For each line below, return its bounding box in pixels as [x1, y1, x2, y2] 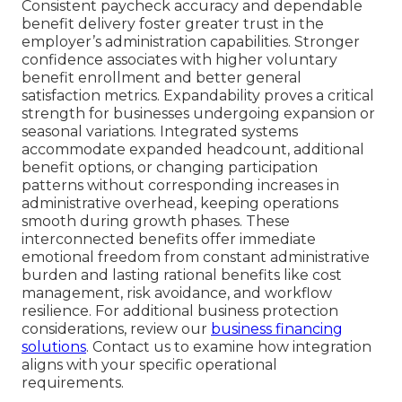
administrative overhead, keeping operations [22, 195, 338, 213]
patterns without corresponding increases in [22, 177, 339, 195]
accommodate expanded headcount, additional [22, 141, 364, 159]
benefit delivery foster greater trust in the [22, 15, 324, 33]
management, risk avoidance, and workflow [22, 284, 332, 302]
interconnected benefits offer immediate [22, 231, 316, 249]
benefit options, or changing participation [22, 159, 318, 177]
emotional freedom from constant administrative [22, 249, 370, 267]
